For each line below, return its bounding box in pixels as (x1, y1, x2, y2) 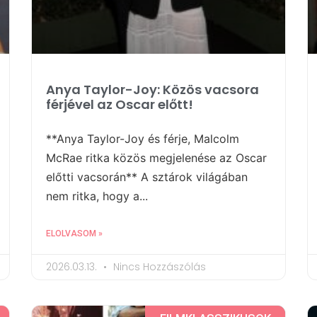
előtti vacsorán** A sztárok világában (46, 170, 248, 185)
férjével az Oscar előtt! (46, 96, 193, 114)
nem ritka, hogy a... (46, 189, 148, 204)
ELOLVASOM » (46, 229, 103, 239)
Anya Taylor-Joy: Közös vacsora (46, 81, 259, 99)
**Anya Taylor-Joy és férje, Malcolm (46, 132, 239, 146)
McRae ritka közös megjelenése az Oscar (46, 151, 267, 166)
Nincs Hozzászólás (110, 260, 206, 275)
